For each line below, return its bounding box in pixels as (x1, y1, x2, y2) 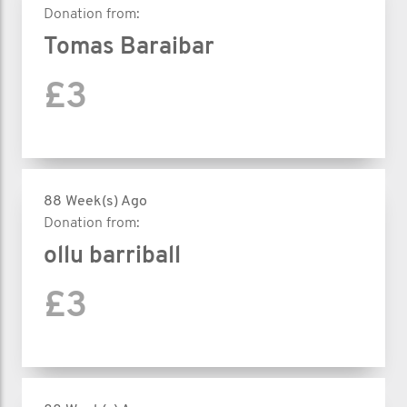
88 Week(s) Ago (44, 194, 147, 209)
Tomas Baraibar (44, 35, 214, 60)
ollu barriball (44, 243, 181, 269)
